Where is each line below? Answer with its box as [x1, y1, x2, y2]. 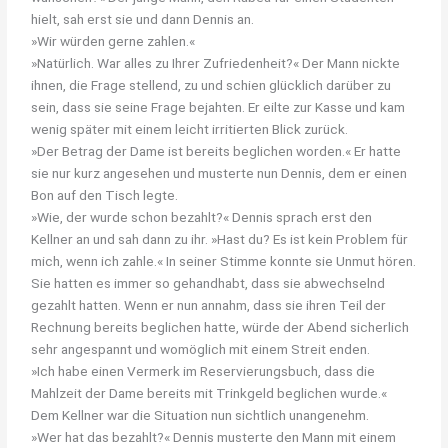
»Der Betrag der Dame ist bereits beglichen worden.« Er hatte [31, 142, 402, 159]
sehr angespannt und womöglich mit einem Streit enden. [31, 340, 371, 357]
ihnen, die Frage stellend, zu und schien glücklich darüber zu [31, 76, 392, 93]
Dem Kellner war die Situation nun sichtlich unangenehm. [31, 406, 370, 423]
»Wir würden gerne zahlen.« [31, 32, 196, 49]
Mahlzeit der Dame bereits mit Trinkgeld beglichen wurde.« [31, 384, 388, 401]
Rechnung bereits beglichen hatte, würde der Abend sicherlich [31, 318, 410, 335]
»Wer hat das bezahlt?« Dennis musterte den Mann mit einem [31, 428, 397, 445]
